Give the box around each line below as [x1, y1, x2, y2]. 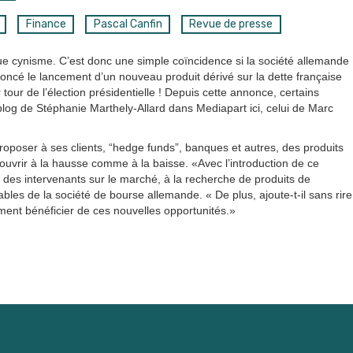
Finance [25, 17, 66, 32]
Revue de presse [189, 17, 273, 32]
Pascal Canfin [93, 17, 162, 32]
